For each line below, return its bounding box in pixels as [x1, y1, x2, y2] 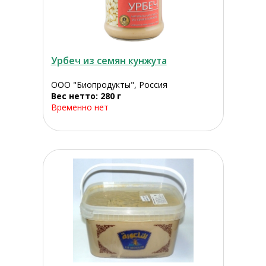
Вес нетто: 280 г [50, 90, 121, 102]
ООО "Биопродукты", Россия [50, 79, 167, 91]
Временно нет [50, 102, 109, 113]
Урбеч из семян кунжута [50, 54, 167, 68]
